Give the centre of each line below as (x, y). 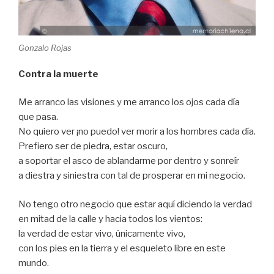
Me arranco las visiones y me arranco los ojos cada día (129, 102)
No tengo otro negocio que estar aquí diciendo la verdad (135, 204)
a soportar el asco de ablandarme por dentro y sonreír (129, 161)
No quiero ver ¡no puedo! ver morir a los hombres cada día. (137, 132)
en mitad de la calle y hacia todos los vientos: (110, 219)
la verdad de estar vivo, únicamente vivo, (102, 233)
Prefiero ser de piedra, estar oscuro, (93, 146)
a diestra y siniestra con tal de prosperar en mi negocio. (132, 176)
